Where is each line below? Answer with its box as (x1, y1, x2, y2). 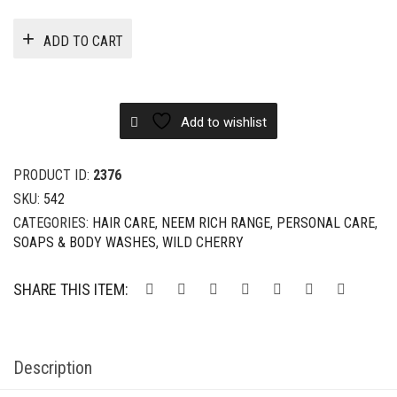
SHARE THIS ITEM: (13, 280, 128, 300)
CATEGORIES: (13, 214, 92, 232)
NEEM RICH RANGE (161, 214, 270, 232)
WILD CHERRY (162, 234, 244, 252)
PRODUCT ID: (13, 167, 93, 184)
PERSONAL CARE (276, 214, 375, 232)
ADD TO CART (43, 32, 123, 50)
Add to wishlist (181, 114, 267, 131)
